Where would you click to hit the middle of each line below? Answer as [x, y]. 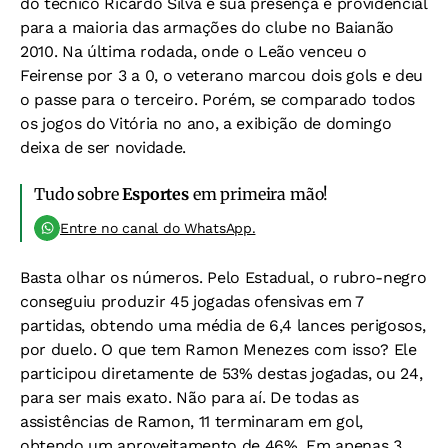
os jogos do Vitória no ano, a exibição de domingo [206, 123]
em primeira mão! [258, 194]
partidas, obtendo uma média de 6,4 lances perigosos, [223, 325]
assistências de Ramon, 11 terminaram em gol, [191, 421]
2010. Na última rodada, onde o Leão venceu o [193, 51]
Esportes [155, 194]
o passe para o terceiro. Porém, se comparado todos [217, 99]
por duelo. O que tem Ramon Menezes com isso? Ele [218, 349]
